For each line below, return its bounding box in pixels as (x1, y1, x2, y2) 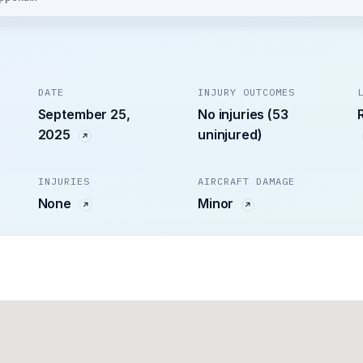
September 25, (37, 106, 130, 123)
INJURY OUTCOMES (197, 86, 295, 99)
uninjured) (197, 126, 263, 143)
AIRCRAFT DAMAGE (197, 175, 295, 188)
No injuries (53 (197, 106, 288, 123)
